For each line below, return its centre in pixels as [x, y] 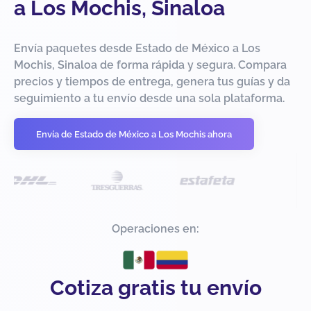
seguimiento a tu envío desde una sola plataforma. [149, 99]
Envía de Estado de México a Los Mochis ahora [134, 134]
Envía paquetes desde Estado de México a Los [137, 49]
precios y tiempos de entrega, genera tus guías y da [152, 82]
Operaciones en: [155, 229]
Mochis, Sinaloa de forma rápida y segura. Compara [150, 65]
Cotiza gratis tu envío [155, 288]
